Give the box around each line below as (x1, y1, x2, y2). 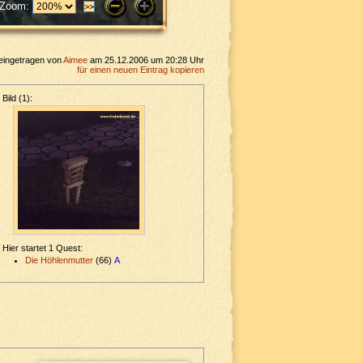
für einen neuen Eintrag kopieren (77, 65, 204, 75)
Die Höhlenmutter (25, 255, 93, 266)
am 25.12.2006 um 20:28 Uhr (88, 55, 204, 66)
